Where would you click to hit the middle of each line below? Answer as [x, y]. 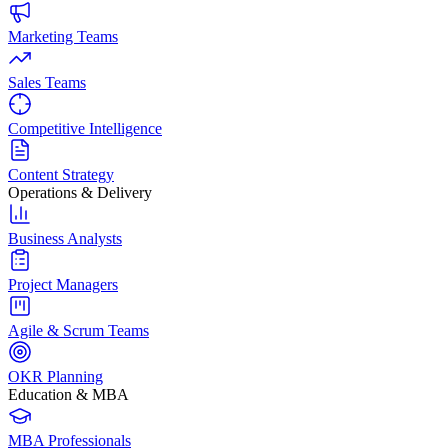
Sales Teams [47, 82]
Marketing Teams [63, 36]
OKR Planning [55, 376]
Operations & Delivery [80, 192]
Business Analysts [65, 238]
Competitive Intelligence [85, 128]
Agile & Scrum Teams [78, 330]
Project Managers [63, 284]
